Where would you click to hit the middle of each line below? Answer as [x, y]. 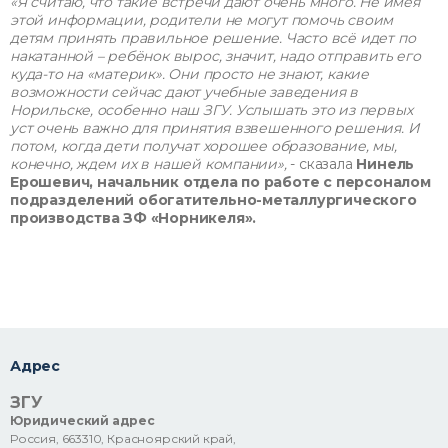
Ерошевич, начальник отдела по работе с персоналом [220, 181]
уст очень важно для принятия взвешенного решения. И [215, 127]
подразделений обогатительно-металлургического [213, 199]
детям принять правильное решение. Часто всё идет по [213, 37]
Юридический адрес [82, 420]
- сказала [321, 163]
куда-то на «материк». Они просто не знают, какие [189, 73]
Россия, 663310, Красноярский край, [123, 438]
